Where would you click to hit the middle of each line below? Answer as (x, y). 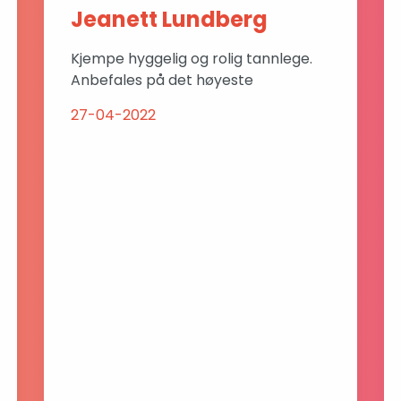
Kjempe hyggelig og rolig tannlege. (192, 59)
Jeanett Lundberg (169, 19)
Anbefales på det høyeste (162, 80)
